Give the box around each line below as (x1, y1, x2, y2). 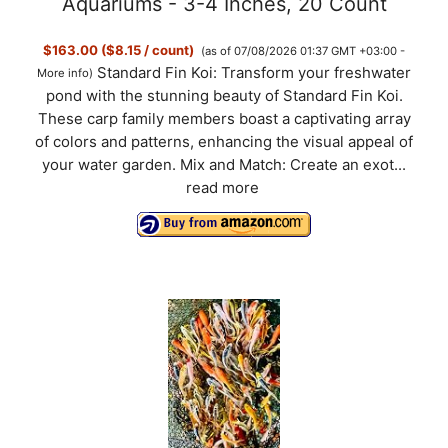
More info (37, 66, 89, 81)
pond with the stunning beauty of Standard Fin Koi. (45, 87, 403, 106)
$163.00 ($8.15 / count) (43, 42, 195, 59)
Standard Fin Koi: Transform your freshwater (97, 64, 411, 83)
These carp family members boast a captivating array (37, 110, 411, 129)
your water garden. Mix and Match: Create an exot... (42, 156, 406, 175)
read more (186, 178, 259, 197)
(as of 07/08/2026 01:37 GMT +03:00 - (200, 44, 405, 59)
